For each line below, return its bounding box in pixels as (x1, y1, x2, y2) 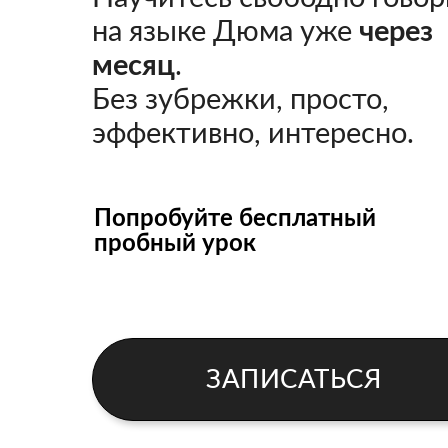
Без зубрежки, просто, (92, 86, 389, 115)
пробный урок (94, 232, 256, 256)
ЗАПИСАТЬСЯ (206, 366, 381, 393)
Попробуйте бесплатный (94, 207, 376, 231)
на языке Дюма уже (92, 18, 359, 47)
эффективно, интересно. (92, 120, 414, 149)
